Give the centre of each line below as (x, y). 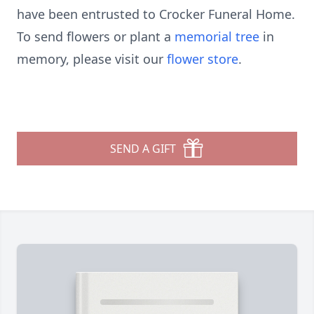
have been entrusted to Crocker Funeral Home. (156, 14)
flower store (203, 59)
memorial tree (217, 36)
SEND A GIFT (143, 149)
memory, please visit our (92, 59)
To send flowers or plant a (96, 36)
